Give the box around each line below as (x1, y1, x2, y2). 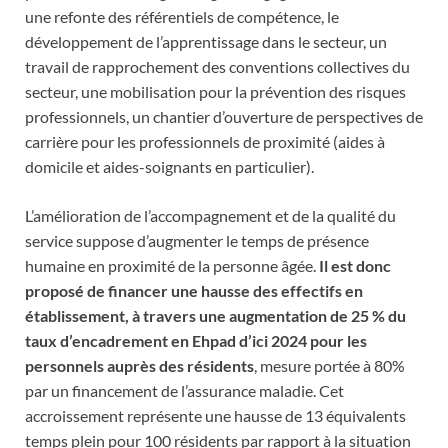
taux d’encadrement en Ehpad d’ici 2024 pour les (25, 330, 367, 350)
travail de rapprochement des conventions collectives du (25, 56, 410, 76)
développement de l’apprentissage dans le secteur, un (25, 31, 387, 51)
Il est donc (319, 255, 391, 275)
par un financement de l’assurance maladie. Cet (25, 380, 344, 400)
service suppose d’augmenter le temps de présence (25, 230, 369, 250)
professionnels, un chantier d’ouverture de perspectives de (25, 106, 423, 126)
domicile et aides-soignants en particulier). (25, 156, 314, 176)
